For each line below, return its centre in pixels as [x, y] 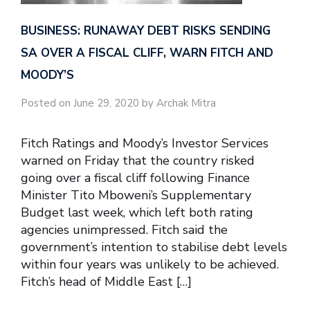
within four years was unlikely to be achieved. [150, 264]
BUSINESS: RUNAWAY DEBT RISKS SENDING [146, 31]
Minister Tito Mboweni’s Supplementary [136, 195]
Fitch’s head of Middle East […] [106, 281]
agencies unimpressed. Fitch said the [124, 229]
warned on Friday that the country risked [138, 160]
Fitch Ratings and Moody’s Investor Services [145, 143]
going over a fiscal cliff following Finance [135, 177]
